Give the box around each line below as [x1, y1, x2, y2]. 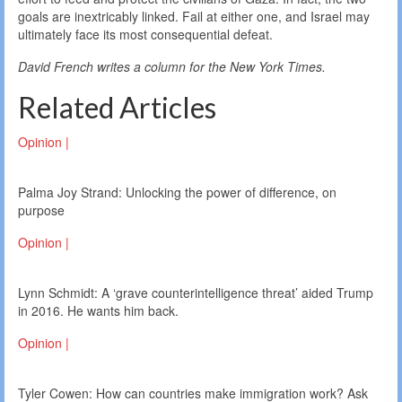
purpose [18, 201, 65, 220]
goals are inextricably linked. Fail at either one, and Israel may [18, 7, 370, 26]
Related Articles [18, 90, 216, 126]
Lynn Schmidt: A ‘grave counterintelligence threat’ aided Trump [18, 284, 373, 302]
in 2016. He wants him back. [18, 301, 179, 320]
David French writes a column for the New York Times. [18, 57, 326, 76]
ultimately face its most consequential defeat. [18, 25, 273, 44]
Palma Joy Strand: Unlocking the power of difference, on [18, 183, 336, 202]
